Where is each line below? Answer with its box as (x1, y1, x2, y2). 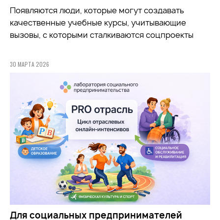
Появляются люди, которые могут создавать (10, 4, 184, 16)
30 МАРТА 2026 (10, 59, 49, 68)
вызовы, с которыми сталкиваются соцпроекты (10, 29, 193, 40)
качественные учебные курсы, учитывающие (10, 17, 186, 28)
